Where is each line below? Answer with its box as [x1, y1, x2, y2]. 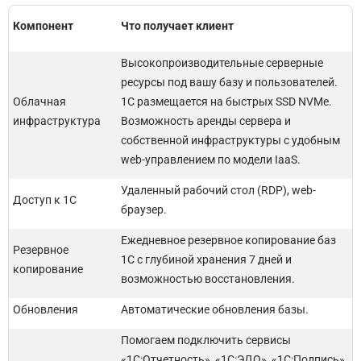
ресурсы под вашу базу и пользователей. [121, 76, 338, 89]
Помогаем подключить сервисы [121, 334, 291, 346]
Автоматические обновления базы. [121, 303, 309, 316]
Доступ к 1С [13, 193, 77, 206]
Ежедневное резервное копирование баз [121, 234, 336, 247]
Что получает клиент [121, 19, 234, 32]
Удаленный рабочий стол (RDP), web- [121, 184, 316, 197]
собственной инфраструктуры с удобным [121, 134, 340, 147]
